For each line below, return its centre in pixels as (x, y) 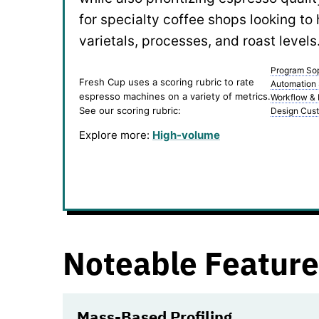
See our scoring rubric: (130, 110)
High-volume (186, 135)
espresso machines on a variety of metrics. (175, 96)
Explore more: (116, 135)
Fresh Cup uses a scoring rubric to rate (167, 82)
